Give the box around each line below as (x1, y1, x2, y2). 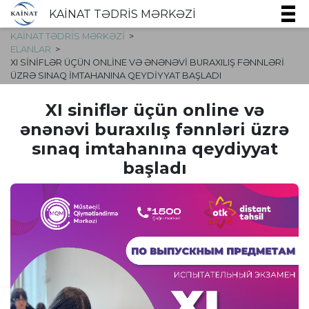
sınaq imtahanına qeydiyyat (31, 139, 278, 159)
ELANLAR (10, 44, 51, 55)
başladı (122, 158, 187, 179)
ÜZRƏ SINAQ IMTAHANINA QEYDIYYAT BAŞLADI (10, 70, 221, 81)
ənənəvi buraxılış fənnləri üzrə (20, 119, 289, 140)
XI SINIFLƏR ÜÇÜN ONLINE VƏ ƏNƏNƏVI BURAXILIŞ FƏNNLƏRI (10, 57, 284, 68)
